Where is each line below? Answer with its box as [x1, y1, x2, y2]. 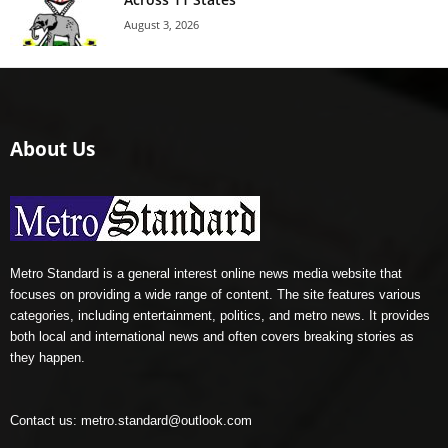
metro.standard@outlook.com [81, 413, 252, 429]
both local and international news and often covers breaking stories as [10, 329, 414, 345]
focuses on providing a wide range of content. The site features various [10, 287, 421, 303]
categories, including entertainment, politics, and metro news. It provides [10, 308, 430, 324]
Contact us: [10, 413, 81, 429]
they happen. [10, 350, 85, 366]
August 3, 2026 [124, 17, 199, 33]
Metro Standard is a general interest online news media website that [10, 266, 402, 282]
